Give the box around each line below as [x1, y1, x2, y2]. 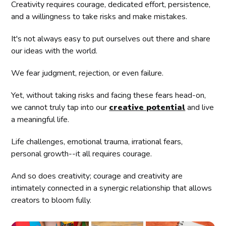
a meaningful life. [11, 114, 70, 125]
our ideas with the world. [11, 45, 98, 56]
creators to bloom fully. [11, 194, 92, 206]
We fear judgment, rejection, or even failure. [11, 67, 164, 79]
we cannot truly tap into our [11, 101, 109, 113]
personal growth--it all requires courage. [11, 148, 152, 159]
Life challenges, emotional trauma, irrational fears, [11, 136, 183, 147]
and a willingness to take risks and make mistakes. [11, 11, 188, 22]
